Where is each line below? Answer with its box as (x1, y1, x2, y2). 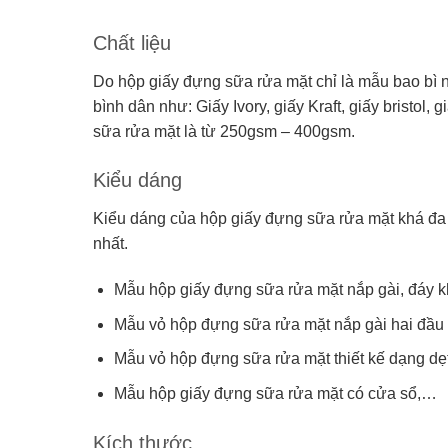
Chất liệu (92, 31, 177, 54)
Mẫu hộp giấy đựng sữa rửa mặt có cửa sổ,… (113, 384, 437, 402)
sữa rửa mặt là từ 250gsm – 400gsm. (92, 122, 355, 140)
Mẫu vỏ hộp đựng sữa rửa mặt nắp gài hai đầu (113, 315, 444, 333)
